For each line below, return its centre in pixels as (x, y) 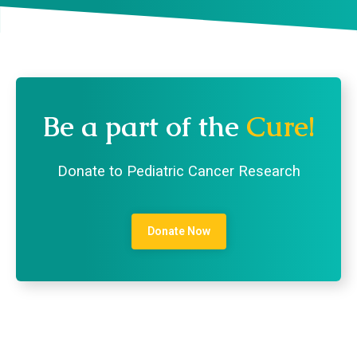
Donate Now (178, 231)
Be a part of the (144, 127)
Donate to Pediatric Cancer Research (178, 171)
